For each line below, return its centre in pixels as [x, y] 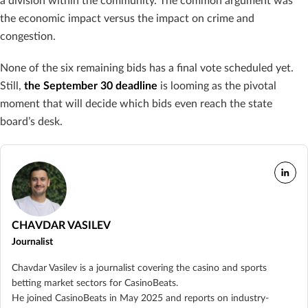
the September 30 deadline [91, 86]
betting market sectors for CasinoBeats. [95, 283]
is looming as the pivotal [217, 86]
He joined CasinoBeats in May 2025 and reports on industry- [140, 298]
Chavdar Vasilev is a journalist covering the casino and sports [139, 268]
